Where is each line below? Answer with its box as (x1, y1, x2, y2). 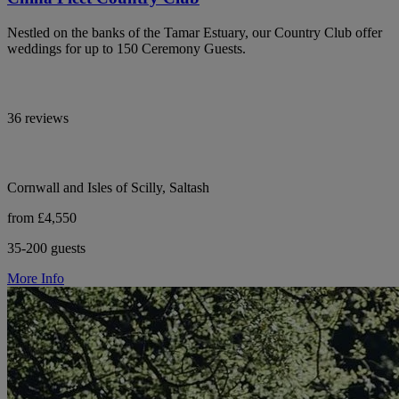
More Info (7, 270, 64, 286)
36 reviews (7, 110, 69, 126)
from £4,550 (7, 209, 77, 225)
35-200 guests (7, 240, 85, 256)
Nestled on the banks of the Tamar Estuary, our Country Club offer (7, 24, 382, 40)
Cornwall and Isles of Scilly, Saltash (7, 179, 209, 195)
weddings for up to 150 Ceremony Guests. (7, 40, 246, 56)
